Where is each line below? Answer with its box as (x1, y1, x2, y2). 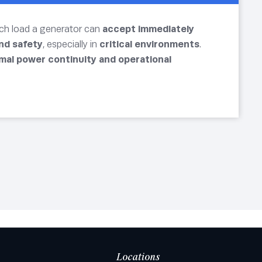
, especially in (43, 38, 99, 50)
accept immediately (102, 23, 194, 35)
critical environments (99, 38, 199, 50)
